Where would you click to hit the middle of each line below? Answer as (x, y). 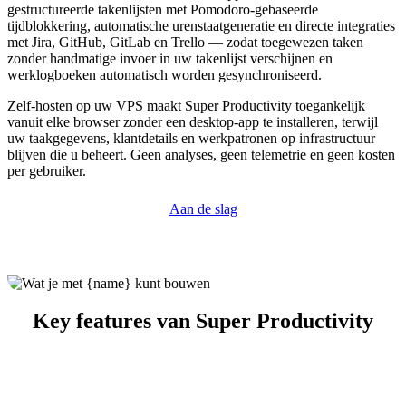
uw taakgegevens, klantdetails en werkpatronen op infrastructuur (191, 138)
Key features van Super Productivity (203, 321)
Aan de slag (203, 208)
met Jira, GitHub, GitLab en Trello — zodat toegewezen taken (185, 42)
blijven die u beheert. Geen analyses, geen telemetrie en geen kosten (201, 154)
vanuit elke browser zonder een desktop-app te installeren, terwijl (193, 121)
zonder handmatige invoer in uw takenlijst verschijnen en (170, 58)
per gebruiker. (47, 170)
